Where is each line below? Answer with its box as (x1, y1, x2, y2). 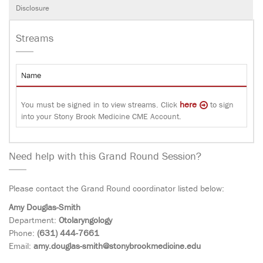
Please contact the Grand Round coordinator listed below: (9, 182, 224, 194)
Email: (9, 240, 33, 251)
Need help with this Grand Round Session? (9, 149, 201, 163)
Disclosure (16, 2, 49, 13)
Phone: (9, 227, 37, 238)
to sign (208, 99, 234, 110)
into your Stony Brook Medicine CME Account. (21, 110, 181, 122)
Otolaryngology (59, 214, 112, 225)
